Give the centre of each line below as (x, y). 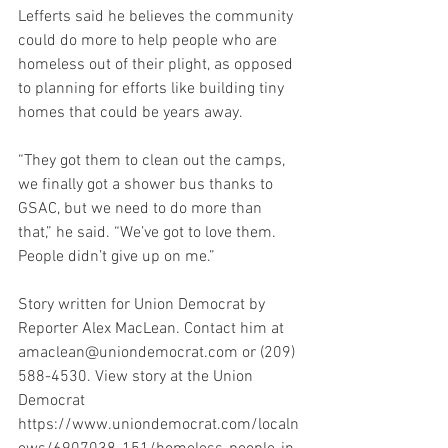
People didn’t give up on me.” (116, 257)
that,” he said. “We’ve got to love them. (149, 233)
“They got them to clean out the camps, (153, 161)
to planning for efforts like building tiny (153, 89)
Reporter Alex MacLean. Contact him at (153, 329)
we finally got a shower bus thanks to (147, 185)
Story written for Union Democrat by (143, 305)
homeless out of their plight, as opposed (157, 65)
